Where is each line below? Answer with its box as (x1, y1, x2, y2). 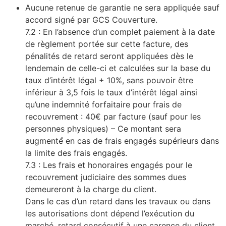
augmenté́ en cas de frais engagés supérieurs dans (25, 135, 219, 146)
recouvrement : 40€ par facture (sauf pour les (25, 111, 201, 122)
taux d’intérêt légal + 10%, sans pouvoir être (25, 75, 193, 85)
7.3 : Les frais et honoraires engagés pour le (25, 159, 192, 170)
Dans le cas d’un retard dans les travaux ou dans (25, 196, 210, 206)
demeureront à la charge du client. (25, 184, 156, 194)
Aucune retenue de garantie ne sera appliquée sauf (25, 2, 219, 13)
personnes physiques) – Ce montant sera (25, 123, 181, 134)
